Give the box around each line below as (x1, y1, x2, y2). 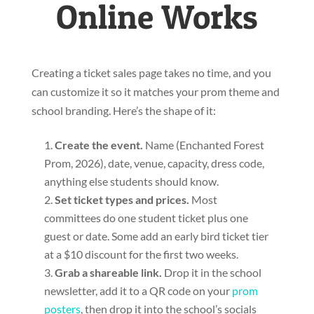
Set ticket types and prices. (54, 193, 189, 207)
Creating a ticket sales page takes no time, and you (31, 66, 271, 80)
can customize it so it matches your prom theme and (31, 85, 280, 99)
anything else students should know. (43, 175, 219, 189)
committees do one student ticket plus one (43, 211, 248, 225)
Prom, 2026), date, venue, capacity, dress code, (43, 156, 264, 170)
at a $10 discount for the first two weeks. (43, 247, 238, 261)
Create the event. (54, 138, 143, 152)
